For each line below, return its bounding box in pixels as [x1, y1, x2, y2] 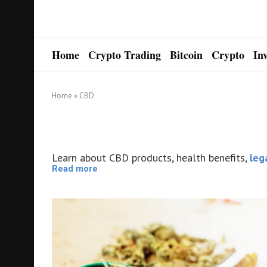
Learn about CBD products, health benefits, [52, 151, 250, 164]
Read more [52, 163, 98, 174]
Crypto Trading [88, 47, 161, 63]
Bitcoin [170, 47, 203, 63]
